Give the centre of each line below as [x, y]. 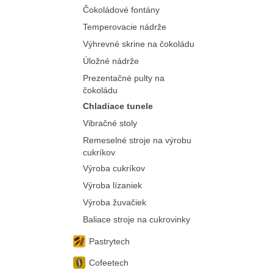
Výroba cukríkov [114, 168]
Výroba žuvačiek [114, 202]
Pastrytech [109, 241]
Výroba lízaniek [112, 185]
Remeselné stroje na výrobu [137, 140]
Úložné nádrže [111, 61]
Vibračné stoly [110, 123]
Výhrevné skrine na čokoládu [138, 44]
